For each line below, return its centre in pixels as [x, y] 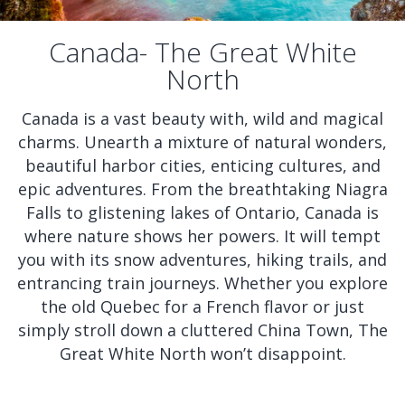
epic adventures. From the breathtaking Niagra [202, 189]
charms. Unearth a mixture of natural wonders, [202, 142]
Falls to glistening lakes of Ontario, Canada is [202, 212]
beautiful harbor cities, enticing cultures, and [202, 165]
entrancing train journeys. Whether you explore [202, 283]
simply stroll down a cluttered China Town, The [202, 330]
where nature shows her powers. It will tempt [202, 236]
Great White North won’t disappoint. [202, 353]
